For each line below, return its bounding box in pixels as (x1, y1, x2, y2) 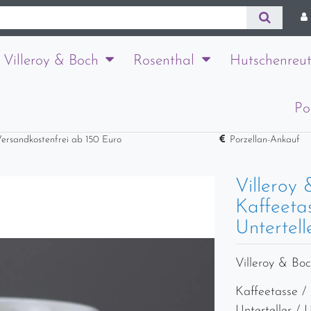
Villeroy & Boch (3, 53, 99, 68)
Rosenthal (133, 53, 194, 68)
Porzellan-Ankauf (230, 135, 301, 146)
